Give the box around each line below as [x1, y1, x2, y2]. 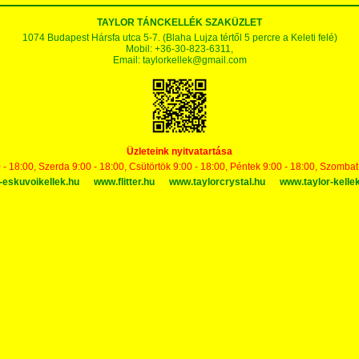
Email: [112, 54, 143, 66]
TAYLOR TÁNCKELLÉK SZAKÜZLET [97, 17, 262, 28]
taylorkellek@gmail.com [142, 54, 247, 66]
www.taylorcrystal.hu [168, 176, 265, 188]
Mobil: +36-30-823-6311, [126, 43, 233, 54]
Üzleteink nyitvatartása [127, 146, 232, 157]
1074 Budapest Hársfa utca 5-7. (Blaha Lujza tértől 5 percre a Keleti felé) [22, 32, 337, 43]
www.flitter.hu [93, 176, 155, 188]
